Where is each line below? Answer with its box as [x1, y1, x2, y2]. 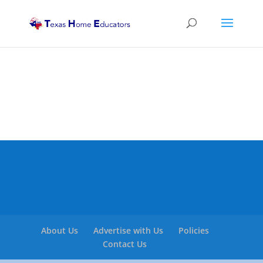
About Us [41, 225, 78, 237]
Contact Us [103, 238, 147, 250]
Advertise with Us [93, 225, 163, 237]
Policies [178, 225, 209, 237]
